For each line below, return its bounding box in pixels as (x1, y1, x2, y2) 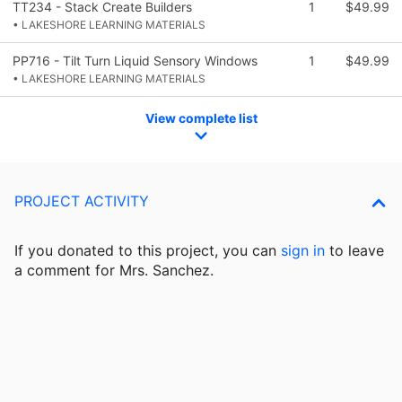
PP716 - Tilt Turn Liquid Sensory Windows (13, 52, 258, 68)
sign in (281, 241, 325, 260)
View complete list (144, 109, 258, 126)
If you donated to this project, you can (14, 241, 281, 260)
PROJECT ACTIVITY (14, 192, 149, 211)
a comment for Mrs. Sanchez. (14, 261, 214, 280)
